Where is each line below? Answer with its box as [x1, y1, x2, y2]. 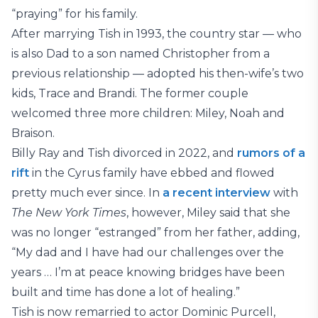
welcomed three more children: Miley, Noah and [11, 106, 285, 120]
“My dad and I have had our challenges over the [11, 246, 284, 259]
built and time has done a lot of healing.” [11, 285, 240, 299]
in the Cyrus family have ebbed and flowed [29, 166, 275, 180]
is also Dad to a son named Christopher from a [11, 47, 270, 60]
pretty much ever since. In [11, 186, 163, 199]
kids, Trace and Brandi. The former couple [11, 87, 248, 100]
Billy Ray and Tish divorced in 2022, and [11, 146, 237, 160]
